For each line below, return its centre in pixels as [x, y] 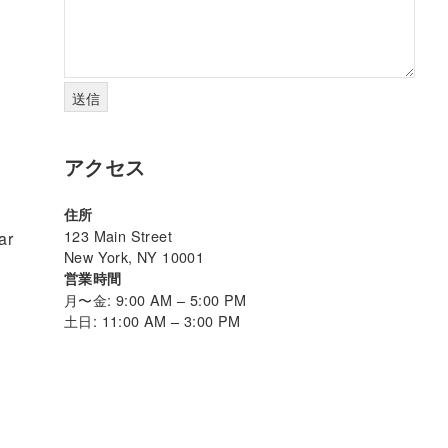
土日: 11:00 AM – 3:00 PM [152, 320]
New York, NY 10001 [134, 256]
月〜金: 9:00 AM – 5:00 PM [155, 299]
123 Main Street [118, 235]
